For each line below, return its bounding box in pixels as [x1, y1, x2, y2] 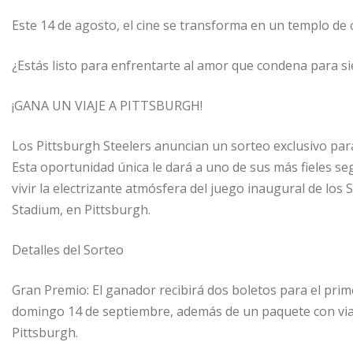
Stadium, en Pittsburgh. [12, 201, 150, 219]
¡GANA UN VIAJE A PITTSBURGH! [12, 97, 203, 115]
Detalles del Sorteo [12, 241, 124, 259]
